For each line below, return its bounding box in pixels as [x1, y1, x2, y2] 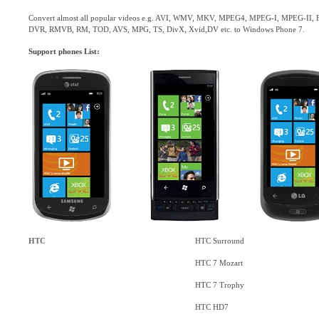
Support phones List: [28, 47, 100, 56]
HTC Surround [195, 236, 244, 245]
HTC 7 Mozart [195, 258, 243, 267]
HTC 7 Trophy [195, 281, 244, 289]
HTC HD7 [195, 303, 229, 311]
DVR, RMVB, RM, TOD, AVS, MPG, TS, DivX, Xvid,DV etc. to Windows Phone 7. [28, 25, 305, 33]
